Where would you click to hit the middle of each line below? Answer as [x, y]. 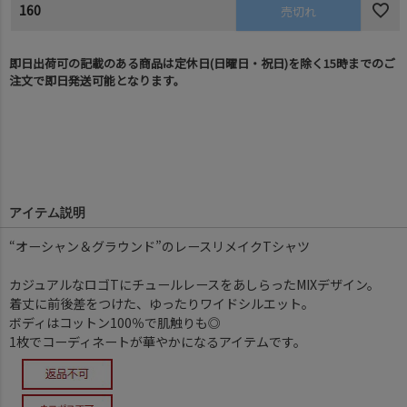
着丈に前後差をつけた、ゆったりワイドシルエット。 [162, 303]
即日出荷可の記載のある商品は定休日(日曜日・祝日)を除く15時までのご [202, 63]
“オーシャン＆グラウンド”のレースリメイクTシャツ [159, 246]
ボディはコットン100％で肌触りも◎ [115, 322]
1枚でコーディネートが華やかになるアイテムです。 [158, 341]
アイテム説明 [47, 212]
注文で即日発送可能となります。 [97, 80]
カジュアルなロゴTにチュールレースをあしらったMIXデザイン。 [194, 284]
